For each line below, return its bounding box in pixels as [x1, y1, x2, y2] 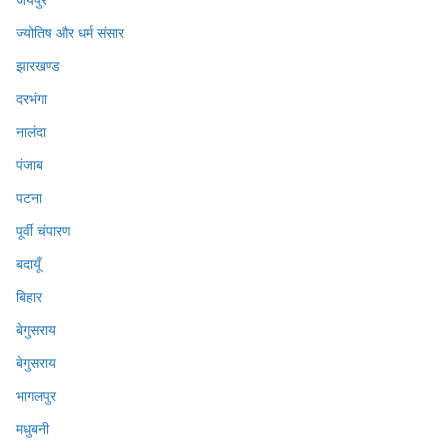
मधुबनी [16, 418, 49, 438]
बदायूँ [16, 253, 41, 273]
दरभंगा [16, 88, 47, 108]
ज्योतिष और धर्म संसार [16, 22, 124, 42]
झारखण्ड [16, 55, 60, 75]
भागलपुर [16, 385, 56, 405]
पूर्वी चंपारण [16, 220, 71, 240]
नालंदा [16, 121, 46, 141]
